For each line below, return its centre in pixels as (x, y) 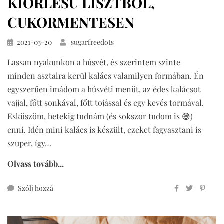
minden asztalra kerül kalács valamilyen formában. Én (106, 76)
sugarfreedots (92, 42)
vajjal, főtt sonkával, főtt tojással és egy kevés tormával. (106, 103)
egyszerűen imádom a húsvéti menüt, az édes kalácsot (104, 89)
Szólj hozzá (36, 188)
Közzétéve (23, 42)
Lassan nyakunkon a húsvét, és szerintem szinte (94, 62)
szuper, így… (29, 143)
